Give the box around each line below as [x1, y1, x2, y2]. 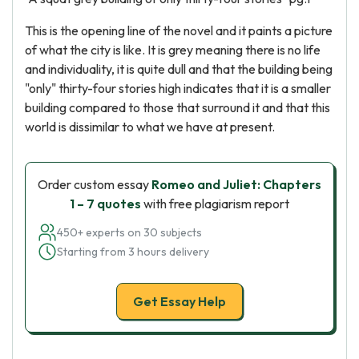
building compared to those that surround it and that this [25, 99, 330, 115]
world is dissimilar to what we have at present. [25, 119, 275, 135]
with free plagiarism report [141, 196, 289, 212]
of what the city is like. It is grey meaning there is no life [25, 42, 321, 58]
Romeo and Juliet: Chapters [151, 176, 321, 192]
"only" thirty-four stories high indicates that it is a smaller [25, 80, 331, 96]
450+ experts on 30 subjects [57, 225, 202, 240]
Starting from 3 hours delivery [57, 244, 209, 259]
